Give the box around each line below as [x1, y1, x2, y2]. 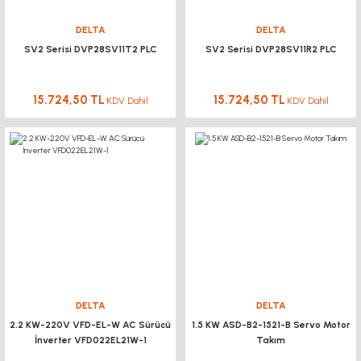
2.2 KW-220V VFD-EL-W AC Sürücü [10, 318, 171, 330]
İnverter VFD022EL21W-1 [34, 334, 147, 346]
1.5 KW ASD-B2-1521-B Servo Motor [191, 318, 351, 330]
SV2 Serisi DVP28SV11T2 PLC [23, 44, 157, 56]
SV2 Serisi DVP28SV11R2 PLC [205, 44, 337, 56]
